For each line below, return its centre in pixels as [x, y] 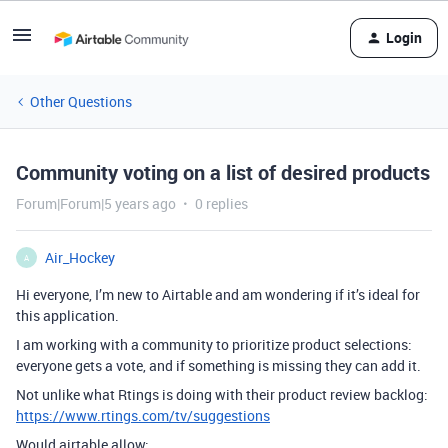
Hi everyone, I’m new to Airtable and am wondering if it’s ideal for [218, 294]
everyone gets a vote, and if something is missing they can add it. [218, 365]
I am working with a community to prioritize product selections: [214, 344]
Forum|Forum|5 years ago [96, 203]
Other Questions [81, 101]
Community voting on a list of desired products [223, 172]
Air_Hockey [80, 257]
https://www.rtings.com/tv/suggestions [143, 415]
